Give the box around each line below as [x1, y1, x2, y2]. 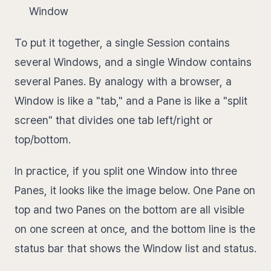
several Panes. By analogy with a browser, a [15, 75, 232, 88]
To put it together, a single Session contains [15, 36, 230, 49]
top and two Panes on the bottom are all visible [15, 203, 244, 216]
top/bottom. [15, 133, 71, 146]
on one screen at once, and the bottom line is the [15, 223, 255, 235]
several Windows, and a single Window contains [15, 56, 252, 68]
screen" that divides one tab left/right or [15, 114, 213, 126]
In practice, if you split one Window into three [15, 165, 237, 177]
